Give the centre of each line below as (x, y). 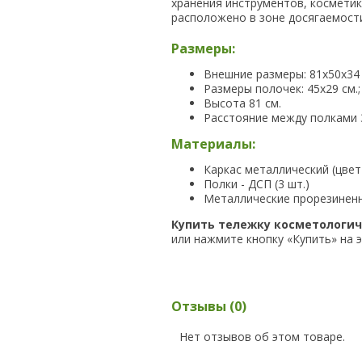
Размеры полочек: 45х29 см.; (282, 88)
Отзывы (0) (209, 306)
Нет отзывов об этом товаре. (262, 337)
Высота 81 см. (242, 103)
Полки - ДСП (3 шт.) (257, 184)
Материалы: (213, 144)
